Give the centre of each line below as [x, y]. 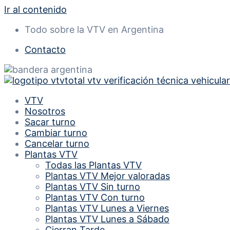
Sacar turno [50, 122]
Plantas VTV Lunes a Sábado [107, 219]
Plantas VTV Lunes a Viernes [107, 208]
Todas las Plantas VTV [93, 165]
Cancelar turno [57, 143]
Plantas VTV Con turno [95, 197]
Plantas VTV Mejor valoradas [108, 176]
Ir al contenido [35, 9]
